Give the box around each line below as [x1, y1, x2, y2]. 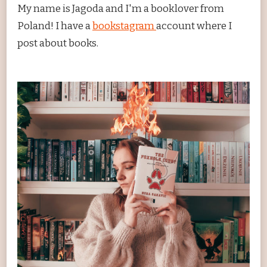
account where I [156, 20, 232, 33]
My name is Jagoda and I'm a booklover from [17, 2, 224, 15]
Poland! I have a [17, 20, 92, 33]
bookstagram [92, 20, 156, 33]
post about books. [17, 37, 98, 50]
